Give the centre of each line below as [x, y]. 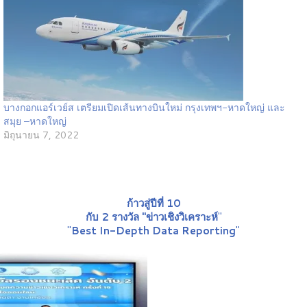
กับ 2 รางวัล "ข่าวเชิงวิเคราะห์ [151, 217]
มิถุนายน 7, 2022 [41, 135]
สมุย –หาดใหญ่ [35, 122]
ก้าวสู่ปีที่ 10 [153, 204]
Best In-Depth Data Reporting [153, 231]
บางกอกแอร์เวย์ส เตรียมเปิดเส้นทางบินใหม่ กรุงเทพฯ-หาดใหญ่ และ [144, 108]
